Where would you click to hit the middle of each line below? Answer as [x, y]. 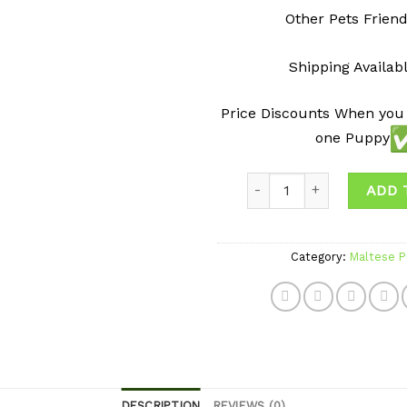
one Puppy [352, 137]
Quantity [272, 181]
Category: [320, 256]
